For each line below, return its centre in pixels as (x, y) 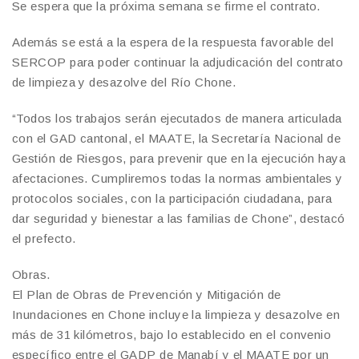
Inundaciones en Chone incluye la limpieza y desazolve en (176, 314)
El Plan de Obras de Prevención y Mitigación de (147, 294)
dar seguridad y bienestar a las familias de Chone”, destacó (179, 218)
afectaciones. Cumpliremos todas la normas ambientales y (177, 178)
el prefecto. (44, 238)
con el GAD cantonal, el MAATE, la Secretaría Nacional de (177, 138)
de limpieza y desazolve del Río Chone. (124, 82)
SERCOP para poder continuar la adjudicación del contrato (178, 62)
